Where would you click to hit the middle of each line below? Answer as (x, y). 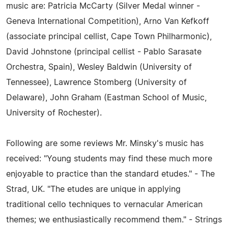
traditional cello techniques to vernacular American (104, 205)
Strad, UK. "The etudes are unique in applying (93, 189)
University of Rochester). (54, 113)
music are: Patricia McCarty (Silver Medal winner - (103, 6)
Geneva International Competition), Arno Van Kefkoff (108, 21)
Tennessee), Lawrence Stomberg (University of (96, 82)
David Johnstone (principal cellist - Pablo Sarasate (104, 52)
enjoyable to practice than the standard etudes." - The (110, 174)
